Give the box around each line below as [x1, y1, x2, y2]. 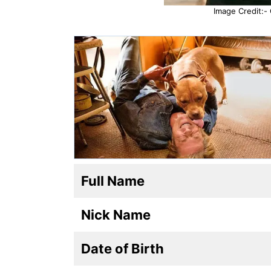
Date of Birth [81, 240, 164, 256]
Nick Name [81, 206, 151, 223]
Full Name [81, 172, 145, 189]
